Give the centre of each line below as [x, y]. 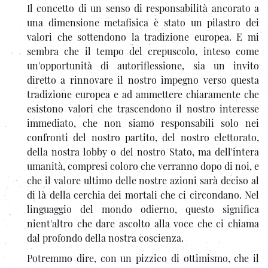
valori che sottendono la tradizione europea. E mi [143, 36]
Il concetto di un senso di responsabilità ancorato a [143, 8]
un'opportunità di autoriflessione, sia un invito [143, 65]
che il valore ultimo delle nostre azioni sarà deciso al [143, 180]
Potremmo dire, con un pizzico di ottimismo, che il [143, 258]
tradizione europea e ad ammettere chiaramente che [143, 94]
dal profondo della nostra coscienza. [105, 237]
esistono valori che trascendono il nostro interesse [143, 108]
